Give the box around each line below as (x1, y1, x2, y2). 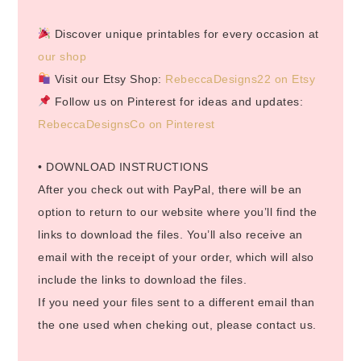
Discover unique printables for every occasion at (51, 27, 319, 40)
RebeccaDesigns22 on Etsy (165, 72, 316, 85)
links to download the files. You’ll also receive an (38, 227, 303, 241)
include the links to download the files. (38, 272, 247, 286)
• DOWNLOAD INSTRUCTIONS (38, 160, 209, 173)
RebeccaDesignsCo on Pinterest (38, 117, 215, 131)
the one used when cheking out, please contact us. (38, 317, 317, 331)
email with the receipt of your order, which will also (38, 250, 314, 263)
